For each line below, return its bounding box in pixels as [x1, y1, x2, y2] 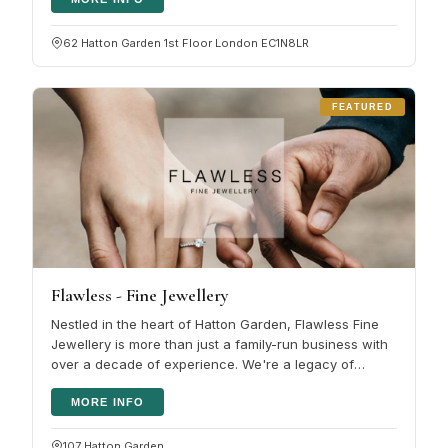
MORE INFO [71, 395, 144, 408]
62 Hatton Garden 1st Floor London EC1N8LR [63, 35, 309, 50]
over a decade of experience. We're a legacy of [51, 355, 354, 372]
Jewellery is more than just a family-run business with [51, 335, 388, 352]
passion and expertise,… [51, 375, 205, 392]
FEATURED [331, 101, 393, 112]
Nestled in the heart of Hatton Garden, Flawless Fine [51, 315, 379, 332]
